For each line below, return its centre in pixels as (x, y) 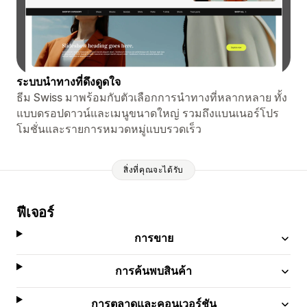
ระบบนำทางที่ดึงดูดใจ (69, 81)
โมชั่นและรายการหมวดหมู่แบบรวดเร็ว (109, 128)
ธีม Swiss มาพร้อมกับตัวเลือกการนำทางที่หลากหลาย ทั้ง (152, 97)
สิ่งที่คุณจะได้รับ (153, 170)
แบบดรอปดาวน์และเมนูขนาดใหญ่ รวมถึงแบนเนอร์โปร (148, 113)
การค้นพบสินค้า (154, 270)
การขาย (153, 237)
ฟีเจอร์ (35, 212)
